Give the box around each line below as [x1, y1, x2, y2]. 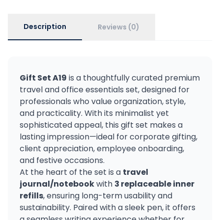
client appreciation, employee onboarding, [20, 143, 184, 154]
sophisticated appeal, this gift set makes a [20, 119, 183, 131]
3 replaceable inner [114, 178, 194, 190]
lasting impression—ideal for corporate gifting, [20, 131, 197, 142]
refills [20, 190, 43, 201]
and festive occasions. [20, 155, 105, 166]
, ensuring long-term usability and [43, 190, 172, 201]
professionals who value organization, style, [20, 96, 186, 107]
